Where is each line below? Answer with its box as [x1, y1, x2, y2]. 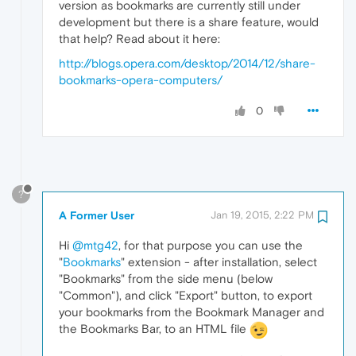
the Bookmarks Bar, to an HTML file [59, 321, 250, 335]
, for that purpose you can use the [118, 238, 303, 252]
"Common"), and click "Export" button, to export [59, 288, 312, 302]
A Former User [59, 208, 134, 222]
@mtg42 [72, 238, 118, 252]
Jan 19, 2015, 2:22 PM [211, 208, 314, 221]
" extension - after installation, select [121, 254, 317, 269]
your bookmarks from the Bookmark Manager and [59, 304, 324, 319]
